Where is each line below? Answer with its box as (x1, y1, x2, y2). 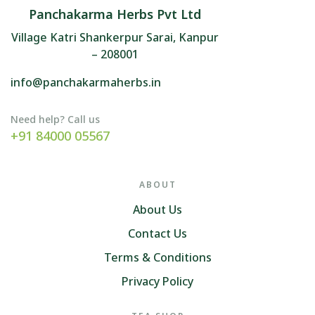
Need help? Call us (11, 112, 100, 126)
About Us (133, 201, 182, 217)
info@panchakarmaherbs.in (11, 74, 161, 90)
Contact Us (128, 225, 187, 241)
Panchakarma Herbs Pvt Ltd (29, 6, 201, 23)
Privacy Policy (122, 273, 193, 289)
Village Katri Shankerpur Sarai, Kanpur (11, 29, 219, 45)
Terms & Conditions (103, 249, 212, 265)
